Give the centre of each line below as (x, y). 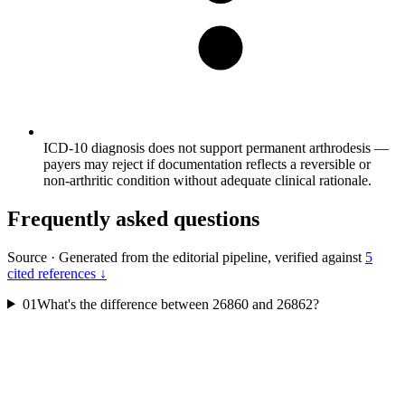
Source (27, 257)
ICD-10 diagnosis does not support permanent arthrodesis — (216, 147)
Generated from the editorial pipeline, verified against (210, 257)
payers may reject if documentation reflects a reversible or (207, 164)
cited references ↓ (57, 273)
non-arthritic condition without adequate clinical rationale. (207, 180)
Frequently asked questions (133, 218)
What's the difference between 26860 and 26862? (178, 304)
